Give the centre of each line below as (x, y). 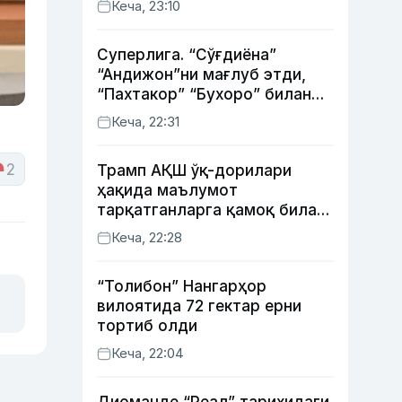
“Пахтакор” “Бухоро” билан (204, 94)
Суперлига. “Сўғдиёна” (187, 55)
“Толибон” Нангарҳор (182, 286)
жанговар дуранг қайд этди (206, 114)
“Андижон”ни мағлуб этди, (201, 74)
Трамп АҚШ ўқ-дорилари (194, 170)
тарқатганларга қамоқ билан (211, 210)
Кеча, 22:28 (147, 237)
